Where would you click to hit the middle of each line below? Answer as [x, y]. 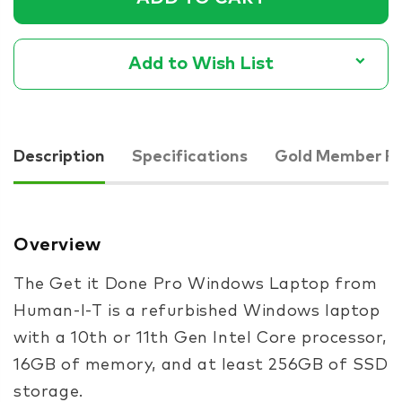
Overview [57, 245]
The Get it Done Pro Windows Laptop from [196, 284]
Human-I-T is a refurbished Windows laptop [197, 311]
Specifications [190, 157]
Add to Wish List [201, 63]
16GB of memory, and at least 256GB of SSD [201, 365]
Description [59, 157]
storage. [51, 392]
